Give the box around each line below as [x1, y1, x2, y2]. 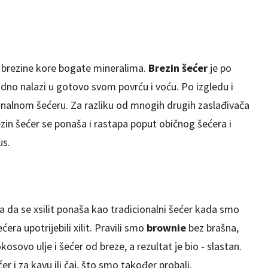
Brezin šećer [148, 60, 208, 75]
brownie [146, 220, 188, 234]
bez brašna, [188, 220, 239, 234]
